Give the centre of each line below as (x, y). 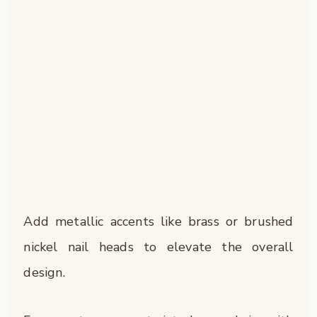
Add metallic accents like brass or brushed (158, 222)
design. (44, 273)
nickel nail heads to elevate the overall (158, 247)
